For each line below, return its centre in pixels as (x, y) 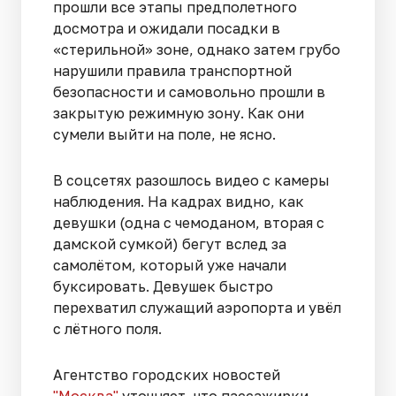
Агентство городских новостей (167, 375)
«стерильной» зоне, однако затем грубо (197, 50)
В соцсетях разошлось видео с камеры (191, 181)
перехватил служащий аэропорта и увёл (197, 308)
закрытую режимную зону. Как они (179, 114)
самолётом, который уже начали (170, 266)
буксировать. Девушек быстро (163, 287)
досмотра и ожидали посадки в (167, 29)
